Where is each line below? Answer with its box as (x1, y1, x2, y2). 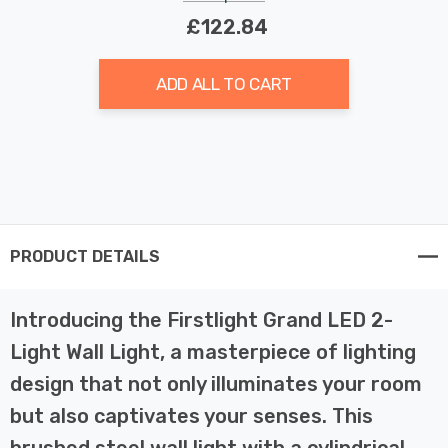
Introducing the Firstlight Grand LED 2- (10, 307, 393, 332)
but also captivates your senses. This (10, 403, 373, 428)
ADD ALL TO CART (156, 73, 292, 94)
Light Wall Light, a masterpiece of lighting (10, 339, 416, 364)
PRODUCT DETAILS (10, 246, 160, 266)
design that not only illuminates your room (10, 371, 422, 396)
